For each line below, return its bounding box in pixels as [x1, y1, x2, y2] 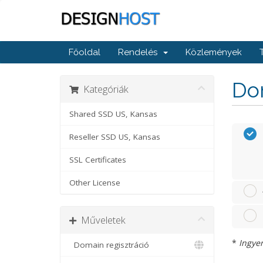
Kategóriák [79, 82, 129, 96]
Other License [69, 177, 120, 188]
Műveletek [76, 213, 126, 227]
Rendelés [118, 47, 162, 58]
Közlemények [186, 47, 242, 58]
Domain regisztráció [69, 240, 149, 250]
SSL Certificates [69, 154, 126, 165]
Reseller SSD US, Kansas [69, 131, 160, 142]
